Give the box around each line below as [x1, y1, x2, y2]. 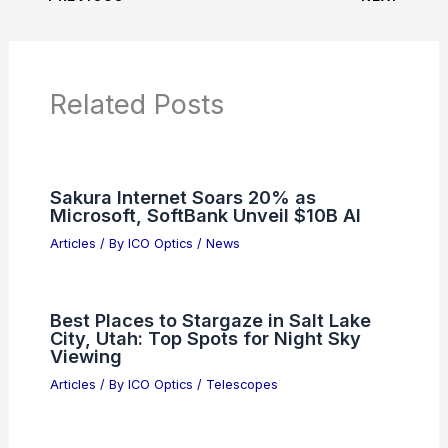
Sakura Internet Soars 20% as [49, 186, 316, 209]
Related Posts [49, 87, 224, 122]
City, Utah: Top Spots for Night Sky [49, 326, 361, 349]
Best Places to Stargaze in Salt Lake [49, 308, 371, 331]
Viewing [49, 344, 122, 367]
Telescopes [205, 376, 278, 392]
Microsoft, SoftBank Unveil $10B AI [49, 204, 361, 227]
